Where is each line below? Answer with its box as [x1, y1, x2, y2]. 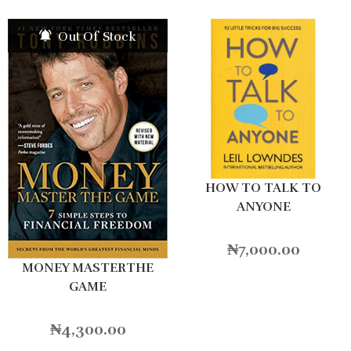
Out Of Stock [55, 28, 136, 45]
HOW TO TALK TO [205, 179, 321, 196]
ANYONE [236, 198, 291, 215]
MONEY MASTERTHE [22, 259, 154, 276]
